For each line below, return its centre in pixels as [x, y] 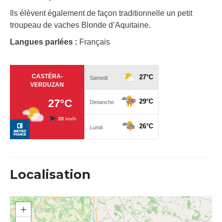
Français [95, 42]
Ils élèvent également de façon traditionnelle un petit [101, 13]
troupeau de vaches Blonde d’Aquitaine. [80, 25]
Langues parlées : [45, 42]
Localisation [50, 175]
